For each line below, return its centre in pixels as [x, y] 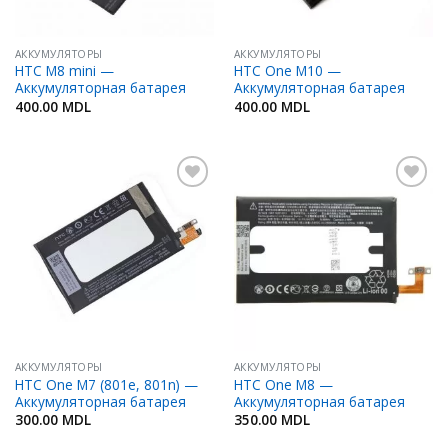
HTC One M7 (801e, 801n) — [106, 385]
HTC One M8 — [283, 385]
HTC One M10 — [287, 71]
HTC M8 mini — [64, 71]
